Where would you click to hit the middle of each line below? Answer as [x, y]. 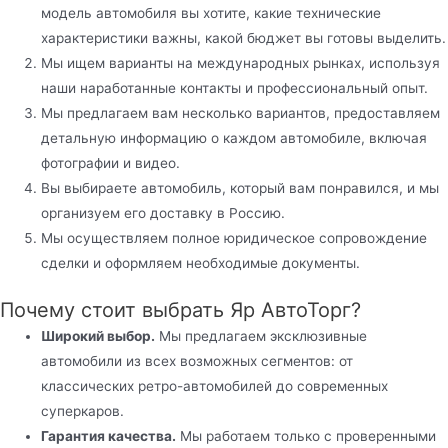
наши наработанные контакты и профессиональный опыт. [235, 87]
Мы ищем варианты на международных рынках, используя [241, 62]
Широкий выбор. [98, 336]
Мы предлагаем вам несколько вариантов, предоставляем [241, 112]
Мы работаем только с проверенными [306, 436]
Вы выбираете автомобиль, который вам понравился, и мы [240, 187]
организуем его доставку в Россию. [163, 212]
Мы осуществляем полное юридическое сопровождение [234, 237]
